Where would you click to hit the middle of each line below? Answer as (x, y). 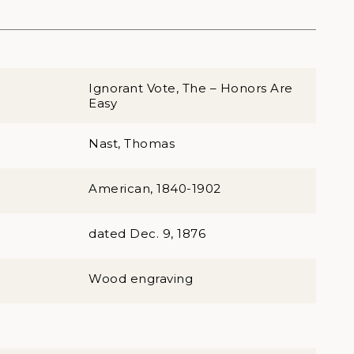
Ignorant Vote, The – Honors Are (191, 88)
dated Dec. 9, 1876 (147, 233)
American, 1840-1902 (155, 188)
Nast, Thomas (132, 143)
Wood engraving (141, 279)
